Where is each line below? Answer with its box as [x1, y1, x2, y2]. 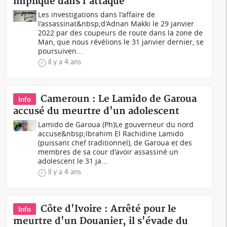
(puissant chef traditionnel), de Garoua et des [38, 138, 193, 147]
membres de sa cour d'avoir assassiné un [38, 147, 179, 157]
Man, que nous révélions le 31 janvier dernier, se [38, 37, 204, 47]
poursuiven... [38, 46, 83, 56]
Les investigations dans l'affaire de [38, 10, 156, 19]
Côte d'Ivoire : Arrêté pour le [41, 203, 177, 215]
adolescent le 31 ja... [38, 156, 108, 166]
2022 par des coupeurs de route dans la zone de [38, 28, 203, 37]
